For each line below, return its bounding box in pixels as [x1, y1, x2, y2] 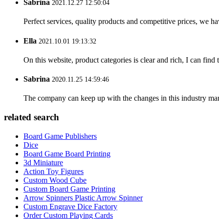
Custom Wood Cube [23, 175, 87, 184]
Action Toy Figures [23, 167, 84, 175]
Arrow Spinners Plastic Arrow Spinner [23, 193, 143, 202]
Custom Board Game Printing [23, 184, 115, 193]
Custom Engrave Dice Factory [23, 202, 117, 211]
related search [4, 112, 59, 123]
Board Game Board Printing [23, 149, 110, 158]
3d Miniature [23, 158, 63, 167]
